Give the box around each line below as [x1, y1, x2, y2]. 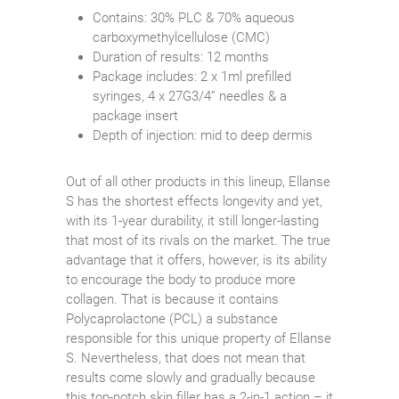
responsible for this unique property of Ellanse [66, 330, 331, 346]
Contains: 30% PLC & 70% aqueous [93, 9, 295, 26]
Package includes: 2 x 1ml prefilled [93, 68, 291, 85]
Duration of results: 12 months [93, 48, 269, 65]
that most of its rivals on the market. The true [66, 232, 330, 248]
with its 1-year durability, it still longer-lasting [66, 212, 319, 229]
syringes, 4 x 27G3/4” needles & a [93, 87, 287, 104]
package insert [93, 107, 178, 124]
